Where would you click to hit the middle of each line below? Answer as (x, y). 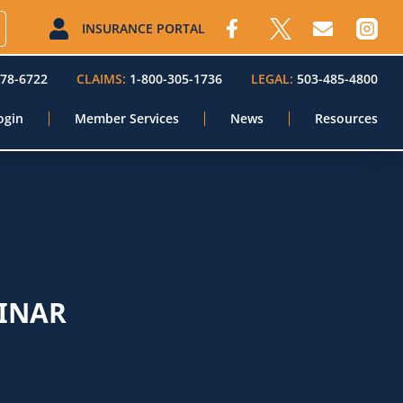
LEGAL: (272, 79)
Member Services (127, 118)
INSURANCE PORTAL (143, 28)
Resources (346, 118)
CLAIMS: (101, 79)
